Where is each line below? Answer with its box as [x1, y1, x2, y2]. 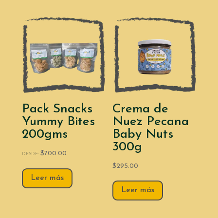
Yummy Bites [21, 115, 95, 128]
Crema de [112, 103, 169, 116]
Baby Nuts [112, 128, 174, 141]
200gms [21, 128, 68, 141]
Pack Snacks [21, 103, 92, 116]
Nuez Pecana [112, 115, 189, 128]
